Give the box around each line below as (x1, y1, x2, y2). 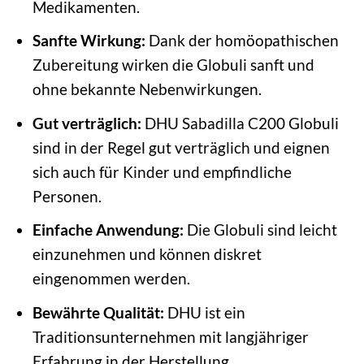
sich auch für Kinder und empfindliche (32, 162, 292, 181)
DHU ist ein (163, 302, 245, 322)
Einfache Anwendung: (32, 220, 184, 240)
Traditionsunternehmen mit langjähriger (32, 327, 309, 346)
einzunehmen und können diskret (32, 245, 262, 264)
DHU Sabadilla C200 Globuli (141, 113, 339, 132)
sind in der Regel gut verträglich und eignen (32, 137, 330, 157)
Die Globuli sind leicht (183, 220, 337, 240)
